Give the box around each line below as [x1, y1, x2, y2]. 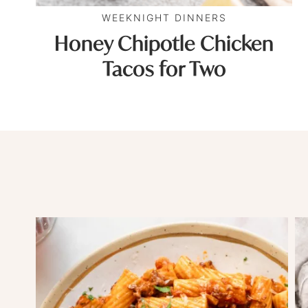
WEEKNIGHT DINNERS [101, 11, 227, 23]
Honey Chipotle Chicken [54, 30, 274, 56]
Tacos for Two [102, 56, 226, 82]
